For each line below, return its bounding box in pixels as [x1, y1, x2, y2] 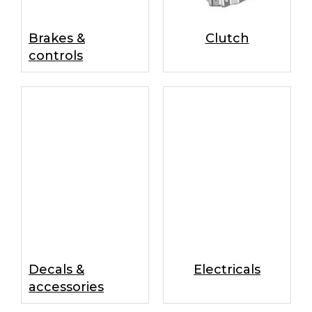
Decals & [29, 262, 84, 277]
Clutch [205, 31, 249, 46]
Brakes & [29, 31, 85, 46]
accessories [29, 279, 104, 295]
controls [29, 48, 83, 63]
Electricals [194, 262, 260, 277]
